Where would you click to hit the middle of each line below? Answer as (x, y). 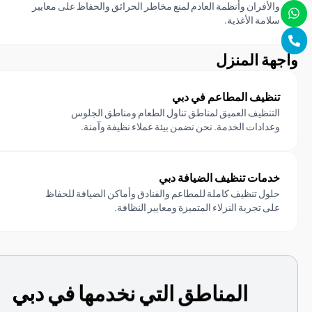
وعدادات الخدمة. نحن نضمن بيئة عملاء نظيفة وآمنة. (180, 126)
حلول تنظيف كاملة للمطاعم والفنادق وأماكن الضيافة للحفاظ (163, 193)
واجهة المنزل (257, 60)
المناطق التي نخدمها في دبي (130, 293)
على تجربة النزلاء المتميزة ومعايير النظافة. (197, 207)
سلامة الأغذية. (252, 20)
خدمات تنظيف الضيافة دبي (219, 178)
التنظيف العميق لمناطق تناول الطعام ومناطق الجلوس (175, 112)
